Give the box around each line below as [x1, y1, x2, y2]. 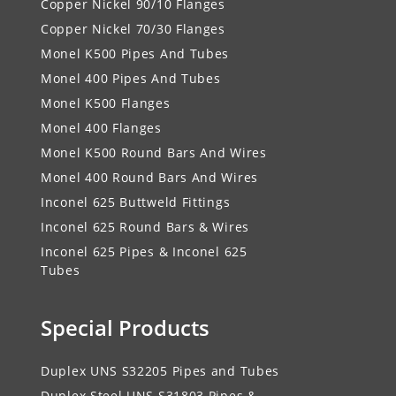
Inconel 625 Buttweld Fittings [41, 193, 231, 210]
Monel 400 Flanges [41, 118, 162, 136]
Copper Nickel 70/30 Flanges [41, 19, 225, 37]
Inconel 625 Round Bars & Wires [41, 217, 249, 235]
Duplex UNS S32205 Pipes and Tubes [41, 362, 280, 379]
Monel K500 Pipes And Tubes [41, 44, 230, 62]
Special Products [41, 312, 209, 342]
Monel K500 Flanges [41, 94, 171, 111]
